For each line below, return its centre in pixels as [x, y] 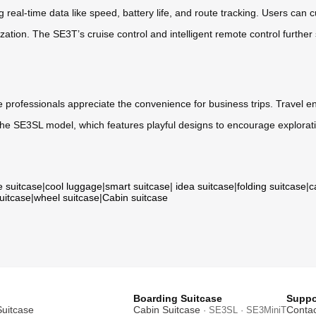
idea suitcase [205, 186]
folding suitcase [272, 186]
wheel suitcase [67, 197]
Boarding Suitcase [178, 298]
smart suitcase [138, 186]
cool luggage [74, 186]
